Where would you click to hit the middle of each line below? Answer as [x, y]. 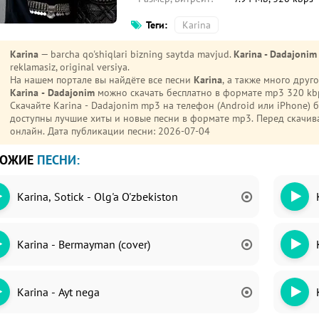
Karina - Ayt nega [58, 292]
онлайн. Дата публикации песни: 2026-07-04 [110, 131]
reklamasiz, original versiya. [70, 67]
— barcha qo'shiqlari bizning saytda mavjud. [136, 54]
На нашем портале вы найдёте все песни [102, 80]
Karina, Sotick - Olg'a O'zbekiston [98, 197]
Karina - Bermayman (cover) [84, 244]
